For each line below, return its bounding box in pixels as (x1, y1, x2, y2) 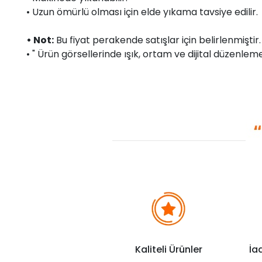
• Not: (26, 33, 54, 47)
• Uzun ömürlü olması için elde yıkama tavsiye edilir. (26, 5, 258, 19)
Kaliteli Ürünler (135, 242, 202, 256)
